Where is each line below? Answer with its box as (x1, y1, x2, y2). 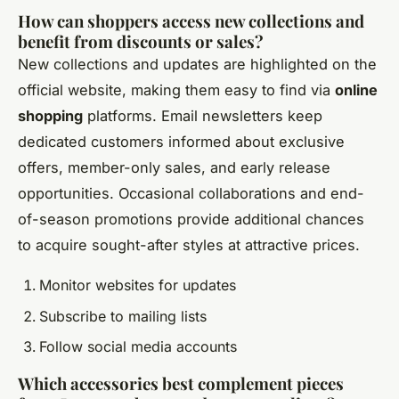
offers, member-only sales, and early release (18, 159, 330, 177)
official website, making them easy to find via (18, 81, 335, 100)
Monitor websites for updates (39, 276, 236, 295)
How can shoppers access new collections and (18, 10, 364, 33)
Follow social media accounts (39, 338, 237, 356)
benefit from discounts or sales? (18, 30, 264, 53)
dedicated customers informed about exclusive (18, 133, 345, 151)
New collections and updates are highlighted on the (18, 55, 377, 74)
